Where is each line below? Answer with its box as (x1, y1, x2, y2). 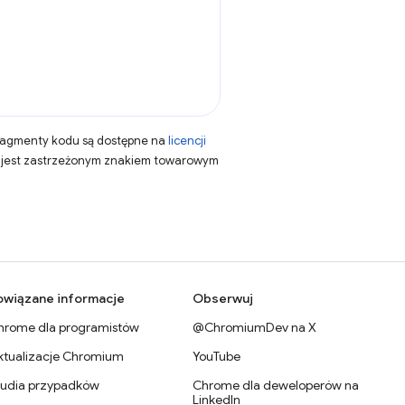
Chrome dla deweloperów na (193, 377, 360, 393)
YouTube (193, 348, 241, 364)
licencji (168, 133, 206, 148)
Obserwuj (193, 290, 254, 306)
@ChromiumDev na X (193, 319, 317, 335)
